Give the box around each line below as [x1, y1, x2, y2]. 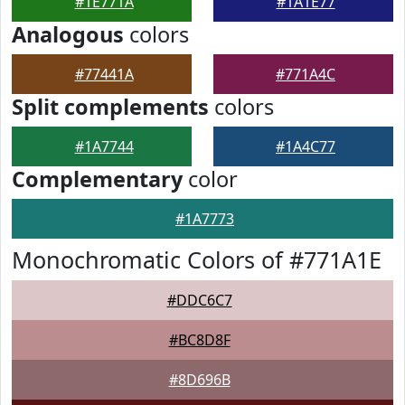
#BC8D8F [168, 330, 231, 350]
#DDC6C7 [166, 290, 232, 310]
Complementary [12, 165, 183, 193]
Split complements [12, 92, 209, 121]
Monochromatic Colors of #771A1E [12, 244, 381, 275]
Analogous [12, 20, 124, 49]
